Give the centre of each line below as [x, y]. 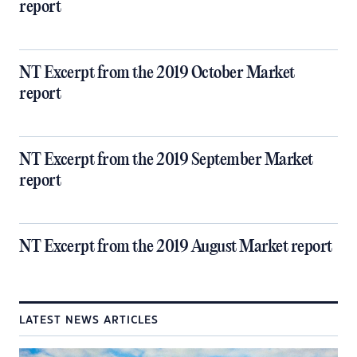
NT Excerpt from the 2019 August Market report [176, 247]
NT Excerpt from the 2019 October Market [157, 73]
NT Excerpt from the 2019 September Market [166, 160]
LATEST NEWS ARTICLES [89, 320]
